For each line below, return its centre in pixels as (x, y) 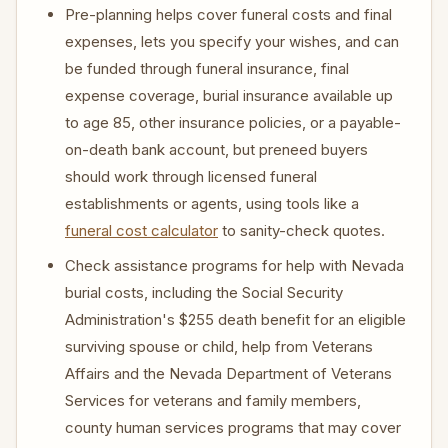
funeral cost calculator (141, 230)
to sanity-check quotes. (301, 230)
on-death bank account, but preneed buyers (216, 149)
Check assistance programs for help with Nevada (234, 265)
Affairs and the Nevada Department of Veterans (228, 373)
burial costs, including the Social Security (204, 292)
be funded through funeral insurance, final (207, 68)
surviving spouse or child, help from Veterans (219, 346)
